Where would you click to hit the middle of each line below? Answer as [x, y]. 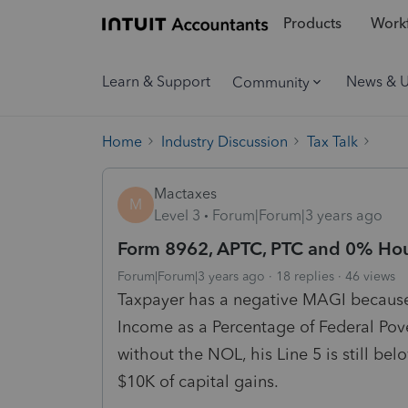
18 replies [305, 276]
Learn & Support [156, 82]
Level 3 [177, 215]
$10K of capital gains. [198, 381]
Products [312, 24]
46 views [370, 276]
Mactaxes [185, 193]
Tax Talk [332, 141]
